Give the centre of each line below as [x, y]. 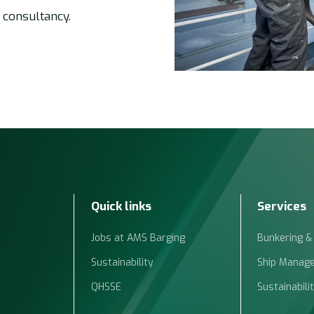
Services [282, 206]
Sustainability [122, 262]
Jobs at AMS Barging [138, 238]
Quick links [121, 206]
